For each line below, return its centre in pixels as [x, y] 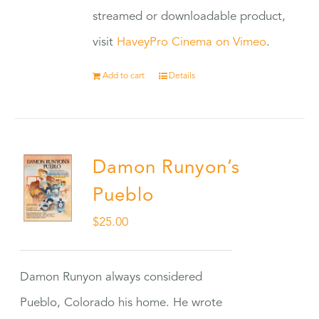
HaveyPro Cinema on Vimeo [192, 42]
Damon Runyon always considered [111, 277]
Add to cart [124, 76]
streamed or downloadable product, [189, 17]
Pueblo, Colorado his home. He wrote [121, 303]
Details [182, 76]
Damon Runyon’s [167, 168]
